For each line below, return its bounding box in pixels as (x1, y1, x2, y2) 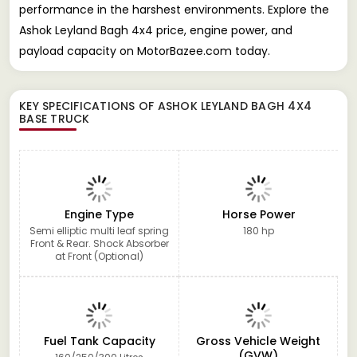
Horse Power (222, 206, 296, 222)
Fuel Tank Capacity (43, 332, 155, 349)
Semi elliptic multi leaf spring (29, 223, 169, 237)
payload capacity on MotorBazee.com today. (19, 42, 270, 59)
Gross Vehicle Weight (196, 332, 320, 349)
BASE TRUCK (19, 110, 90, 127)
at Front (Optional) (55, 249, 143, 263)
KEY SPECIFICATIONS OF (19, 97, 158, 114)
